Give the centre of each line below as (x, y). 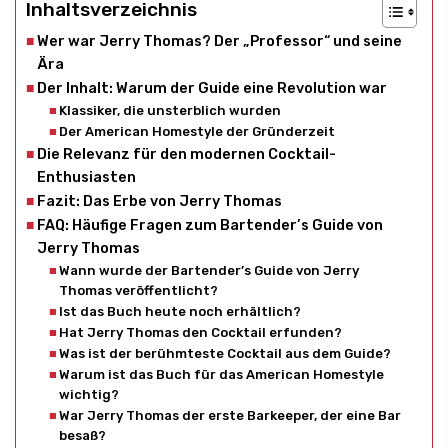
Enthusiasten (86, 177)
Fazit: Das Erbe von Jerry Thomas (159, 201)
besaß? (83, 436)
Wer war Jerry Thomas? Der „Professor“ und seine (219, 41)
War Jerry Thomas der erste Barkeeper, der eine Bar (230, 416)
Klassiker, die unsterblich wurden (170, 111)
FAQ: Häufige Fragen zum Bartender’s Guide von (209, 225)
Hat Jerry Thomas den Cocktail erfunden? (201, 333)
